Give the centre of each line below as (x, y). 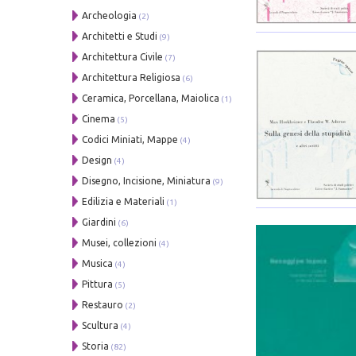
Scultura (101, 325)
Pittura (98, 284)
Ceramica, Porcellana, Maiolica (151, 98)
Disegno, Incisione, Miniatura (147, 180)
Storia (96, 346)
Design (97, 160)
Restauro (103, 304)
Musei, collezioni (120, 242)
